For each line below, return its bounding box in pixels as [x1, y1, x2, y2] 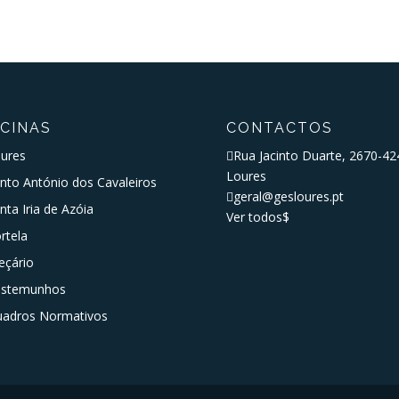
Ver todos [225, 208, 282, 225]
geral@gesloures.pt [232, 188, 344, 205]
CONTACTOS [225, 119, 333, 136]
